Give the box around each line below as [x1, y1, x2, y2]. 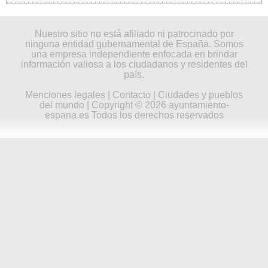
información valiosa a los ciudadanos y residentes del [20, 59, 248, 69]
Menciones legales [25, 89, 105, 100]
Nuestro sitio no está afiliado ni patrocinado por [34, 28, 234, 39]
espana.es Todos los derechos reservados [44, 109, 224, 120]
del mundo [39, 99, 84, 110]
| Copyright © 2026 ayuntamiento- [84, 99, 229, 110]
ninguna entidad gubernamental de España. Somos [25, 38, 243, 49]
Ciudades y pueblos [158, 89, 243, 100]
